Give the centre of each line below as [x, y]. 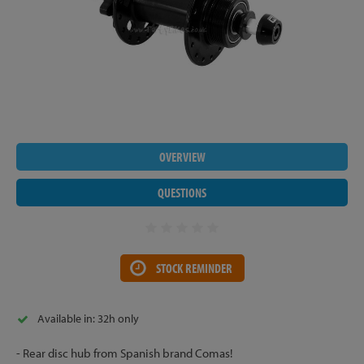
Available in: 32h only [88, 318]
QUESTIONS [182, 192]
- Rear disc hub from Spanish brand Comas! [124, 353]
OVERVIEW [182, 156]
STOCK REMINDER [194, 268]
